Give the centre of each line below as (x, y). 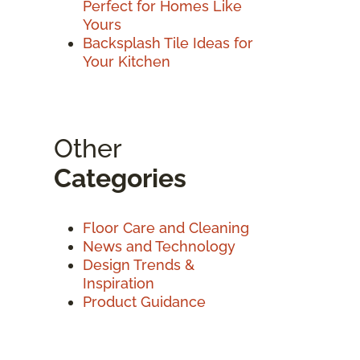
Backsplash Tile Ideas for (168, 43)
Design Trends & (139, 264)
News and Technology (159, 246)
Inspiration (119, 283)
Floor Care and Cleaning (166, 227)
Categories (120, 178)
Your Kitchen (127, 61)
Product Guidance (144, 301)
